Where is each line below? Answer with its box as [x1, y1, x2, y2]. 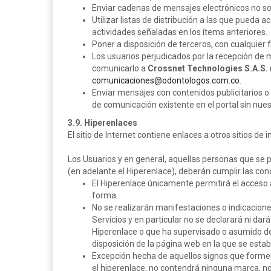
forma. [92, 191, 118, 200]
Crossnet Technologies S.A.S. [148, 64, 268, 73]
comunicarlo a [92, 64, 148, 73]
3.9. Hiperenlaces [68, 118, 137, 128]
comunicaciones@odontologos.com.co [92, 76, 240, 85]
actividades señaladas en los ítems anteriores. [92, 27, 267, 37]
